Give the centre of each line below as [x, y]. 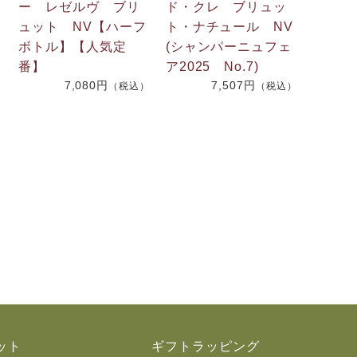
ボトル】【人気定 [73, 46]
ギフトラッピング [206, 347]
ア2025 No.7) [212, 66]
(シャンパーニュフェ [229, 46]
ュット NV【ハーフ [82, 26]
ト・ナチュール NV [229, 26]
